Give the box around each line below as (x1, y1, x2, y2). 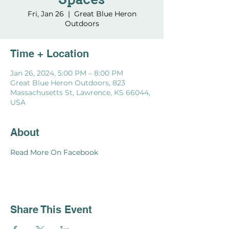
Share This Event (10, 203, 92, 216)
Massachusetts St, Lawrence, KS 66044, (10, 88, 150, 98)
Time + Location (10, 48, 89, 60)
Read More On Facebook (10, 148, 98, 157)
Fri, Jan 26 (27, 9, 64, 19)
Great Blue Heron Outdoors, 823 (10, 78, 125, 88)
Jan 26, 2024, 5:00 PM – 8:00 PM (10, 68, 123, 78)
